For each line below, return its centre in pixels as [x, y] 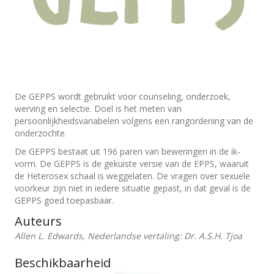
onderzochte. [41, 133]
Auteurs [38, 221]
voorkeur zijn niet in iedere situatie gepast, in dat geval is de [133, 188]
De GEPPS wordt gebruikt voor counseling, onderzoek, [123, 96]
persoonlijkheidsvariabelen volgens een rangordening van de [134, 121]
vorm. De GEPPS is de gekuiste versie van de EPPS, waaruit [132, 164]
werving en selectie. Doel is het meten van [98, 109]
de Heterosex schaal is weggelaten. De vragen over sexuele [132, 176]
